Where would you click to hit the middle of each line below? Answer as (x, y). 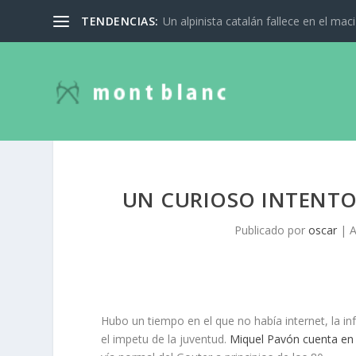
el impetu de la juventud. (166, 339)
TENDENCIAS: (120, 21)
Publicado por (271, 230)
